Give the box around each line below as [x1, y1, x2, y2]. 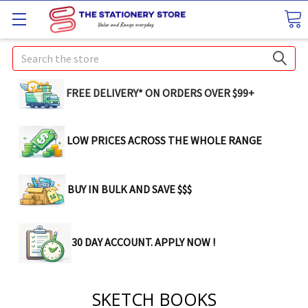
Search [12, 47, 44, 61]
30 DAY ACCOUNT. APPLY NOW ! [71, 235, 215, 250]
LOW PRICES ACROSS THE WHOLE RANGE [65, 133, 262, 148]
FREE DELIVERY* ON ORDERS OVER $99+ [64, 85, 254, 100]
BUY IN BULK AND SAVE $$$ [67, 182, 192, 197]
